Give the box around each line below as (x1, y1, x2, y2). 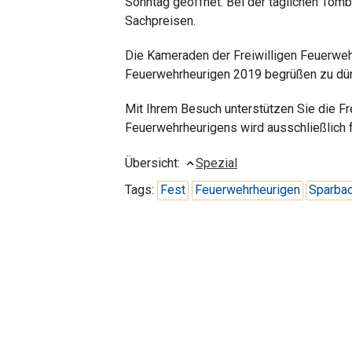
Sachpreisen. (125, 13, 196, 29)
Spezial (196, 156, 237, 171)
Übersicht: (125, 156, 183, 171)
